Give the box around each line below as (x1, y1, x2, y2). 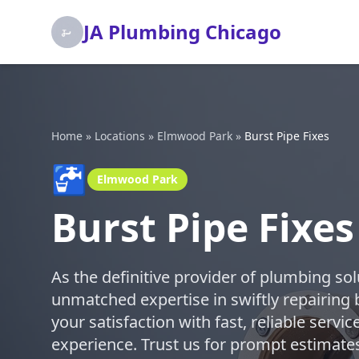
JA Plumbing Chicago (83, 18, 281, 45)
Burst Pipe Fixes (244, 128, 329, 143)
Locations (95, 128, 145, 143)
